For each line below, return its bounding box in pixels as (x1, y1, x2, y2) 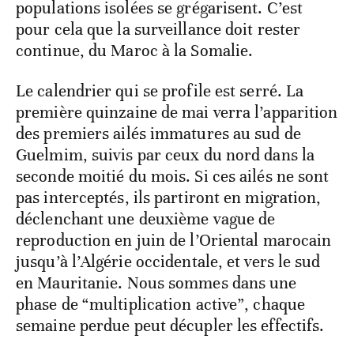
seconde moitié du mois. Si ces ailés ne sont (16, 284, 330, 305)
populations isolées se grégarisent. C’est (16, 115, 303, 137)
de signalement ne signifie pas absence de (16, 51, 314, 73)
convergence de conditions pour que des (16, 94, 303, 115)
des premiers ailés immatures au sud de (16, 241, 301, 262)
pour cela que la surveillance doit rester (16, 137, 301, 158)
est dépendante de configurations (16, 9, 255, 30)
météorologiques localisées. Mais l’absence (16, 30, 325, 51)
